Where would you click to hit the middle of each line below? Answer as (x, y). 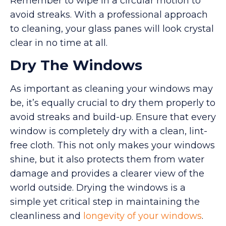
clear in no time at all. (59, 43)
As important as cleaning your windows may (111, 89)
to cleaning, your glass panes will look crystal (112, 29)
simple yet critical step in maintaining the (105, 202)
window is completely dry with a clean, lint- (109, 131)
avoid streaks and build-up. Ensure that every (113, 117)
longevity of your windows (143, 216)
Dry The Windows (76, 65)
